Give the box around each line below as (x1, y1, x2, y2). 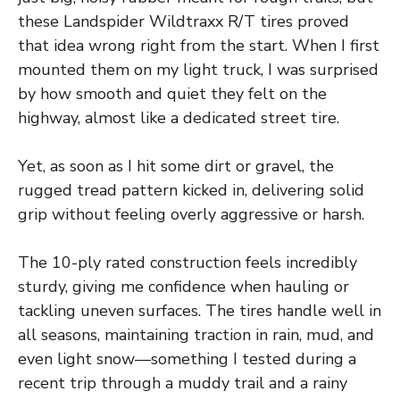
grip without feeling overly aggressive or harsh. (18, 203, 364, 225)
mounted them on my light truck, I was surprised (18, 58, 379, 80)
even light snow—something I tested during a (18, 347, 356, 370)
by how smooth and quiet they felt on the (18, 82, 327, 104)
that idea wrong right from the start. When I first (18, 34, 379, 56)
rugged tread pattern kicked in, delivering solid (18, 179, 364, 201)
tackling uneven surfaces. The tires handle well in (18, 299, 381, 321)
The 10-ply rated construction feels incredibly (18, 251, 357, 273)
